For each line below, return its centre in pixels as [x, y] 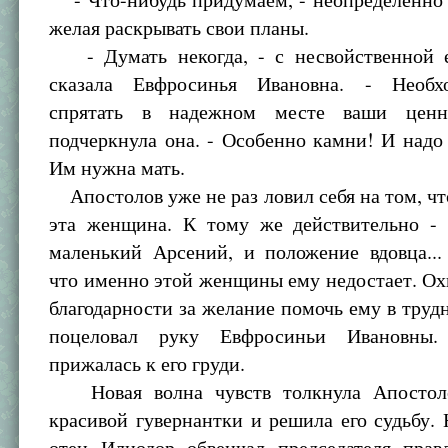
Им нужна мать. [117, 167]
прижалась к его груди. [147, 363]
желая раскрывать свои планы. [179, 27]
